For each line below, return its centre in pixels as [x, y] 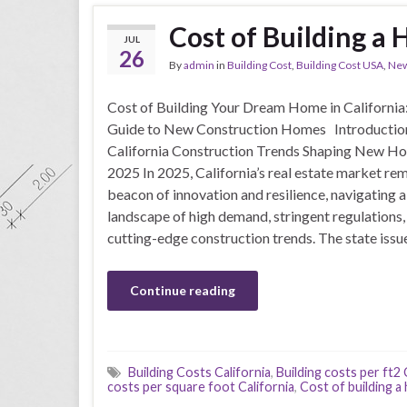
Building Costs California [199, 372]
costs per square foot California [201, 387]
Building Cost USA [340, 65]
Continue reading [183, 290]
